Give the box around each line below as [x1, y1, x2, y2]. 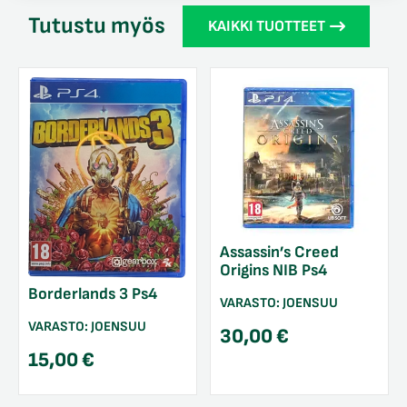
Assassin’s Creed [220, 243, 339, 263]
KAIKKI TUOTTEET [207, 16, 325, 35]
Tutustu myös [28, 11, 166, 40]
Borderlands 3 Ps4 [28, 283, 157, 303]
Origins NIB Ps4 [220, 261, 327, 281]
